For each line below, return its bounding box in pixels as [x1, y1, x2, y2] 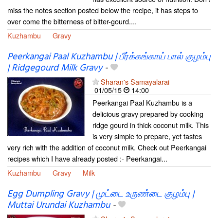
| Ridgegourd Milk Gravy [7, 60, 102, 75]
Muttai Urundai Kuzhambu [7, 198, 110, 213]
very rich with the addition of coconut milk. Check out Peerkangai [7, 142, 206, 152]
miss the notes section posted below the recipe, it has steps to [7, 4, 198, 15]
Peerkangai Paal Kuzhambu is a [92, 97, 192, 108]
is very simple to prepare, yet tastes [92, 130, 202, 141]
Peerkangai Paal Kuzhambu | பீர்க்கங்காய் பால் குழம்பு [7, 49, 211, 64]
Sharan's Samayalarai [101, 76, 169, 87]
